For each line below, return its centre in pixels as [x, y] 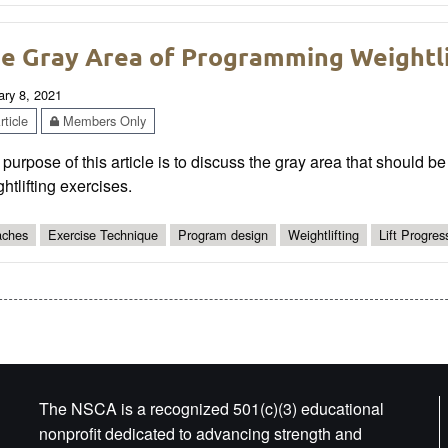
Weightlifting [323, 235]
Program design [223, 235]
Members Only [102, 120]
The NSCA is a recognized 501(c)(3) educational [211, 409]
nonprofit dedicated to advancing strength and [200, 434]
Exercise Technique [103, 235]
